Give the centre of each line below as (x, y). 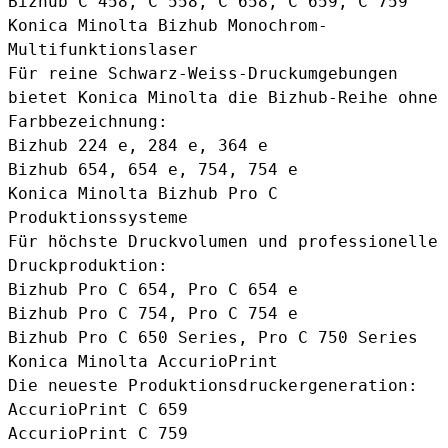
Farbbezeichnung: (88, 121)
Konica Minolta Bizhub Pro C (143, 193)
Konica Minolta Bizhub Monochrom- (168, 25)
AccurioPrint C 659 (98, 409)
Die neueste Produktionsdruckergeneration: (213, 385)
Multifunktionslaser (103, 49)
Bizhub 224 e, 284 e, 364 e (138, 145)
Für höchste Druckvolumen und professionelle (223, 241)
